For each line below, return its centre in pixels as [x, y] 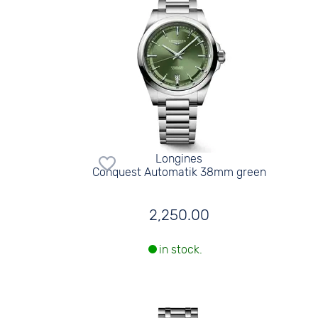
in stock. [181, 250]
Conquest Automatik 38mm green [179, 172]
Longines [179, 158]
